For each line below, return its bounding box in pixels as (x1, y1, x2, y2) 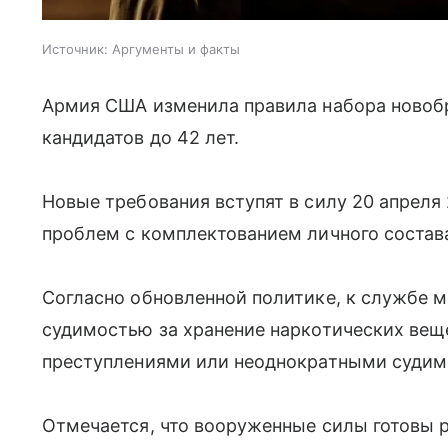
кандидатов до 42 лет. (42, 127, 240, 149)
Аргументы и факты (112, 41, 240, 58)
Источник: (42, 41, 108, 58)
